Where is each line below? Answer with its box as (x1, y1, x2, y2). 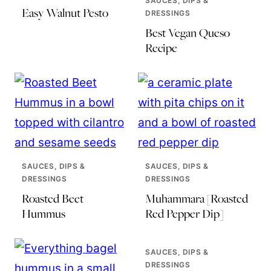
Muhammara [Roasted (145, 191, 248, 206)
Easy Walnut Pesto (22, 5, 108, 21)
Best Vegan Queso (145, 25, 230, 41)
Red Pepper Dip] (145, 206, 223, 221)
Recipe (145, 40, 177, 56)
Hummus (22, 206, 65, 221)
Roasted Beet (22, 191, 83, 206)
